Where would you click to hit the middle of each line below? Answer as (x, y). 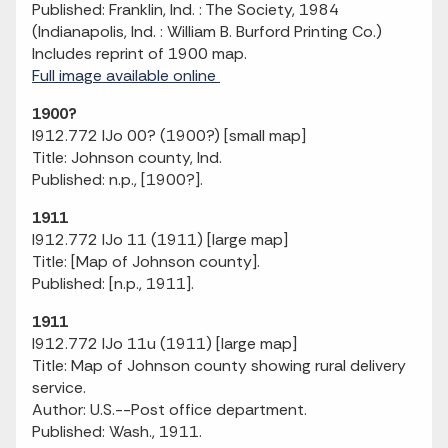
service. (59, 387)
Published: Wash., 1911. (117, 431)
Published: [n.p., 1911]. (113, 283)
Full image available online (126, 75)
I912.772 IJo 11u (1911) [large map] (164, 343)
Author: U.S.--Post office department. (169, 409)
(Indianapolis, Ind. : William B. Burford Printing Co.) (207, 31)
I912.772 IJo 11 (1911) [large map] (160, 239)
